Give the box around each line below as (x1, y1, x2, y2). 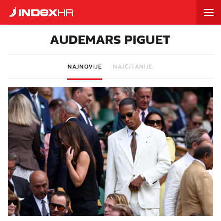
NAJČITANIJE (113, 63, 153, 70)
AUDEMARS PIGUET (50, 32, 171, 47)
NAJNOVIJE (68, 63, 103, 70)
